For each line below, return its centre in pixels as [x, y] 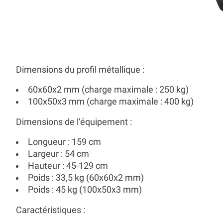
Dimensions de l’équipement [72, 122]
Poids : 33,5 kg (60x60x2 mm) [86, 178]
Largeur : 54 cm [58, 154]
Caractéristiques [49, 210]
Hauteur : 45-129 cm [68, 166]
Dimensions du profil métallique [78, 69]
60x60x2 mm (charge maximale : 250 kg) [108, 90]
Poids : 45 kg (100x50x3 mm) [85, 190]
